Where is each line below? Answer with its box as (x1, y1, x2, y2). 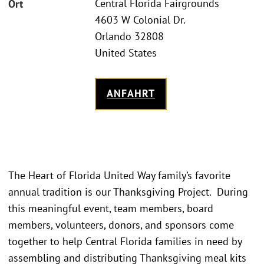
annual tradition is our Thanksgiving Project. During (8, 184, 248, 199)
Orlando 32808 (95, 29, 164, 44)
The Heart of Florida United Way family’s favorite (8, 168, 230, 182)
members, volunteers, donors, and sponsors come (8, 217, 234, 232)
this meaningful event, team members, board (8, 201, 213, 215)
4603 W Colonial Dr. (95, 13, 186, 27)
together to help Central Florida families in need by (8, 234, 242, 248)
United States (95, 46, 157, 60)
